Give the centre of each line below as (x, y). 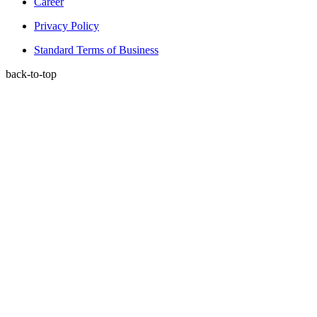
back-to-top (31, 74)
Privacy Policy (67, 25)
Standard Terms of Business (96, 50)
